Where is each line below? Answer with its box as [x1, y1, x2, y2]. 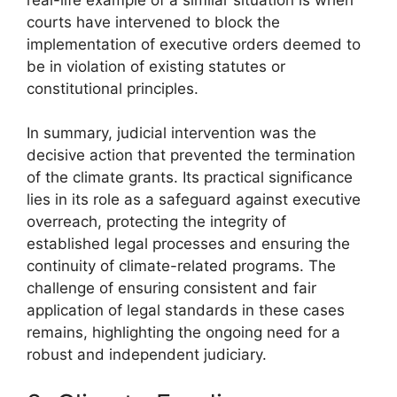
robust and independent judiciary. [27, 346, 267, 363]
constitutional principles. [27, 79, 198, 97]
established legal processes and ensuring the [27, 235, 350, 253]
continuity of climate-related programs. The [27, 257, 336, 275]
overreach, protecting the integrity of [27, 213, 286, 230]
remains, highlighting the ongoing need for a [27, 323, 340, 341]
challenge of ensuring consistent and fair [27, 279, 316, 297]
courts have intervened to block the [27, 12, 280, 31]
